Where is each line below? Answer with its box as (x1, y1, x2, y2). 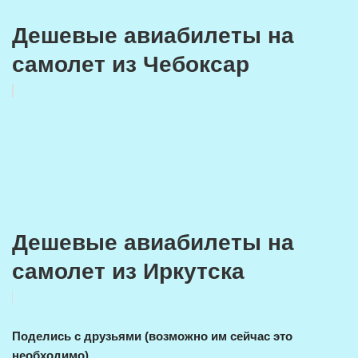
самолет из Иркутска (12, 259, 245, 284)
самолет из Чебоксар (12, 52, 249, 77)
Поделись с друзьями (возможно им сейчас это (12, 329, 292, 343)
